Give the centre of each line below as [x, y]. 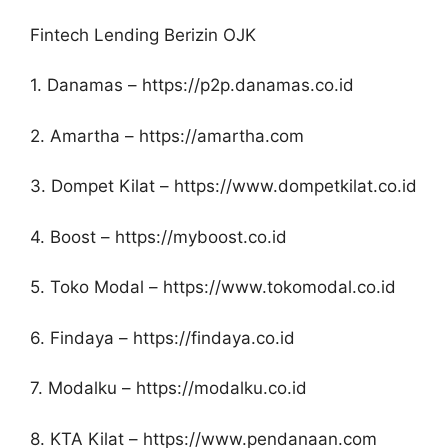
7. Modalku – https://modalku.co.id [168, 388]
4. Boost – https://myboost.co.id [158, 236]
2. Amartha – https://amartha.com [167, 135]
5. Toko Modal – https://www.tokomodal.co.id [213, 287]
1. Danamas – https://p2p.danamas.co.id [192, 85]
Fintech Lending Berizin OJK [143, 34]
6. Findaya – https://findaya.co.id [162, 337]
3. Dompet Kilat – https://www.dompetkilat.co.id [223, 186]
